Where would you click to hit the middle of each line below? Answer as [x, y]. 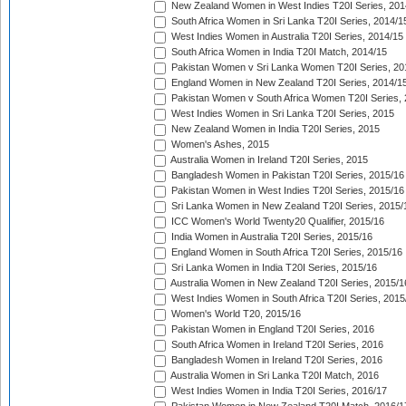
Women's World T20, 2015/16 [235, 314]
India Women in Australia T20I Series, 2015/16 [271, 237]
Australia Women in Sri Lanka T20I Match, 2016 [274, 376]
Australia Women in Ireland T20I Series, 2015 [268, 160]
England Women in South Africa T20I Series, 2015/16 [285, 252]
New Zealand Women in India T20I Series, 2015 [274, 129]
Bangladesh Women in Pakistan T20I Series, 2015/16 [286, 175]
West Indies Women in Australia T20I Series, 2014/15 [286, 37]
